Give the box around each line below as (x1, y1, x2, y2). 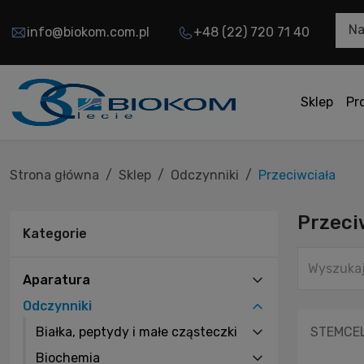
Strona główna (10, 167, 99, 183)
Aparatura (23, 271, 90, 288)
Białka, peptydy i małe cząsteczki (36, 323, 237, 340)
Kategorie (23, 225, 87, 241)
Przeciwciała (258, 167, 336, 183)
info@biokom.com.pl (27, 24, 149, 41)
